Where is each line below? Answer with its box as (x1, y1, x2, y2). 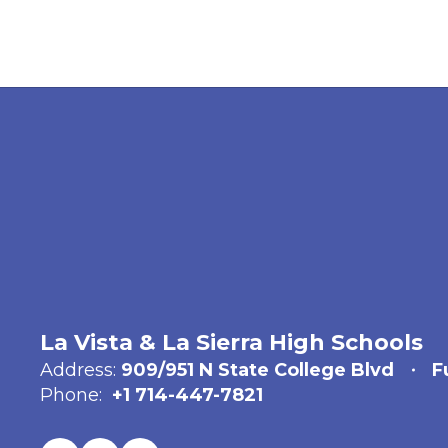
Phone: (40, 383, 102, 406)
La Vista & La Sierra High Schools (40, 328, 423, 356)
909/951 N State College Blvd (121, 358, 394, 381)
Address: (40, 358, 116, 381)
